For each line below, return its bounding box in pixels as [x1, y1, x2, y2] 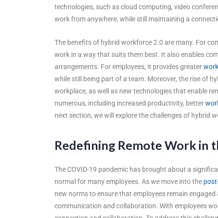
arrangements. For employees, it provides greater [54, 62, 203, 71]
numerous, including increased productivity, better [54, 99, 205, 107]
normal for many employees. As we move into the [54, 177, 203, 185]
